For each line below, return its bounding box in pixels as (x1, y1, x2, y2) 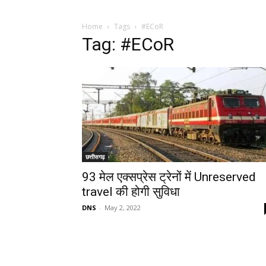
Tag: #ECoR (82, 34, 174, 55)
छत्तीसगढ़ (85, 153, 104, 161)
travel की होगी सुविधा (82, 185, 180, 199)
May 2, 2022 (104, 203, 141, 212)
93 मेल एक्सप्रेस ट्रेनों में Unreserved (82, 170, 256, 184)
